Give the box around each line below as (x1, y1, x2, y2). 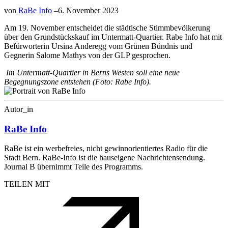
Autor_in (4, 104, 33, 113)
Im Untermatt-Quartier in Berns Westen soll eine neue (6, 68, 180, 77)
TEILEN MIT (4, 180, 50, 189)
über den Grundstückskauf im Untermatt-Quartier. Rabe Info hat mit (4, 32, 222, 41)
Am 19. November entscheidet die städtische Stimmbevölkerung (4, 23, 210, 32)
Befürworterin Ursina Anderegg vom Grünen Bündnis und (4, 41, 192, 50)
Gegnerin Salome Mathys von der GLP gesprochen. (4, 50, 170, 60)
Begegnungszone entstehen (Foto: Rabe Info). (4, 77, 151, 86)
